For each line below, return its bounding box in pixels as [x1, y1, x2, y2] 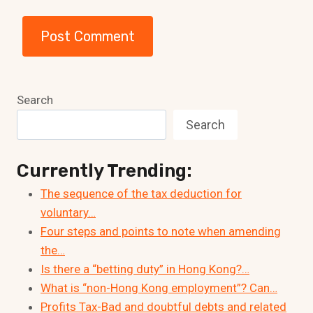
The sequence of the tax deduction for [41, 187, 242, 201]
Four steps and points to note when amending [41, 224, 281, 239]
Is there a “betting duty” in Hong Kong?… [41, 262, 249, 277]
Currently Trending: [17, 160, 192, 182]
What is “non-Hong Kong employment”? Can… [41, 281, 277, 296]
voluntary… [41, 205, 96, 220]
